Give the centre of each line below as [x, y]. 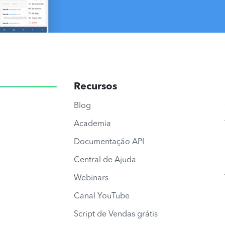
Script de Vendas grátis [116, 214]
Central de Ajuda [105, 160]
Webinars [91, 178]
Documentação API [109, 142]
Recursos [95, 87]
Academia [92, 124]
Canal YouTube [102, 196]
